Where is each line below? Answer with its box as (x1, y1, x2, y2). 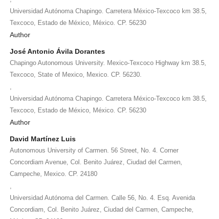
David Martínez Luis (10, 134, 76, 143)
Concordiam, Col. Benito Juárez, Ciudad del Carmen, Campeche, (10, 205, 194, 213)
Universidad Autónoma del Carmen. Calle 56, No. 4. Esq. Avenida (10, 194, 195, 201)
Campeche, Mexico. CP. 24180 (10, 170, 97, 177)
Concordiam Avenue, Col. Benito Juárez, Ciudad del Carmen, (10, 158, 182, 166)
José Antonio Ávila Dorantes (10, 47, 105, 55)
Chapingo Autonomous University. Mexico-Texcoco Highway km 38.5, (10, 59, 206, 66)
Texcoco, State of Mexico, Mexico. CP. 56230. (10, 70, 142, 78)
